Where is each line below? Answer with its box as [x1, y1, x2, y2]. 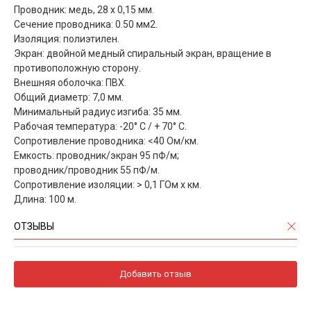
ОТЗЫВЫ [14, 220, 54, 232]
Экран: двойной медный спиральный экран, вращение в [14, 47, 271, 59]
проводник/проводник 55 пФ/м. [14, 164, 160, 176]
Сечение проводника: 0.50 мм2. [14, 18, 158, 30]
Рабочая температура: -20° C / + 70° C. [14, 120, 187, 132]
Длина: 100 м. [14, 193, 76, 205]
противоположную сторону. [14, 62, 141, 74]
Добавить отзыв [119, 268, 192, 279]
